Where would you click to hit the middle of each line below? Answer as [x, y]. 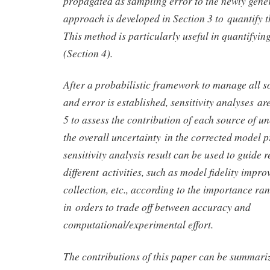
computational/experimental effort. [138, 224]
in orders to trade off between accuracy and [157, 207]
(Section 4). [88, 53]
